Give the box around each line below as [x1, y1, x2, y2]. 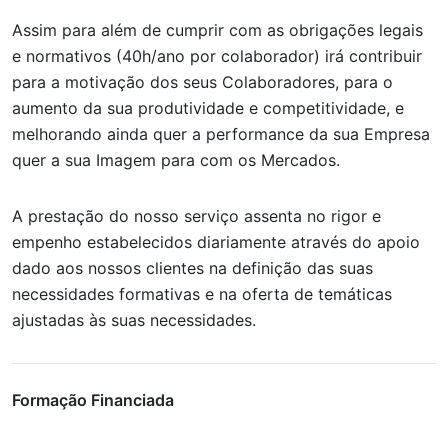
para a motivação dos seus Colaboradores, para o [12, 72, 393, 92]
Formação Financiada [12, 390, 174, 410]
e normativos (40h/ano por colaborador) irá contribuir [12, 46, 422, 66]
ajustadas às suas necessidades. [12, 310, 256, 330]
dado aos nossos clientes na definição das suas [12, 258, 373, 278]
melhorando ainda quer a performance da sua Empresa [12, 124, 430, 144]
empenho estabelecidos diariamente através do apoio [12, 232, 420, 252]
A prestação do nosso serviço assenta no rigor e [12, 206, 381, 226]
